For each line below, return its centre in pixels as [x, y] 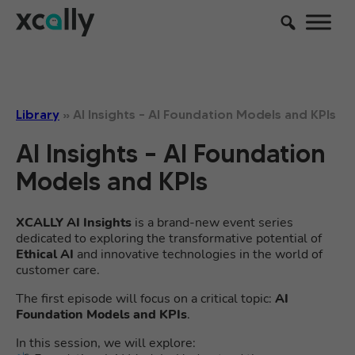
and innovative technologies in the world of [198, 254]
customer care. [58, 270]
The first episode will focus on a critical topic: [145, 299]
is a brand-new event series [212, 223]
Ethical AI [45, 254]
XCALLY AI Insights [74, 223]
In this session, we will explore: [106, 343]
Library [38, 114]
